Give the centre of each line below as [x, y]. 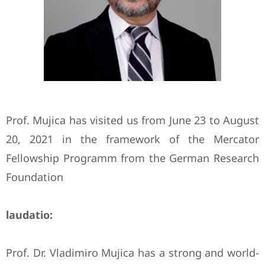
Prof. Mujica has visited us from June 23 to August [132, 120]
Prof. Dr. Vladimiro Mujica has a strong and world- [132, 253]
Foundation [35, 177]
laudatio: [29, 215]
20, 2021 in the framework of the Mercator [132, 139]
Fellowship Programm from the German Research [132, 158]
